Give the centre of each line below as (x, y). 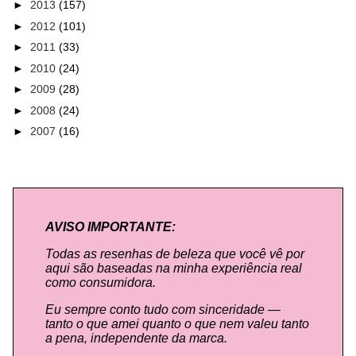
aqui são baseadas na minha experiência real (174, 269)
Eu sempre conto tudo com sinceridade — (163, 310)
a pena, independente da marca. (136, 339)
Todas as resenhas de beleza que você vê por (175, 254)
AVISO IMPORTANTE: (110, 227)
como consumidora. (101, 283)
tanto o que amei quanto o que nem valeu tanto (177, 324)
